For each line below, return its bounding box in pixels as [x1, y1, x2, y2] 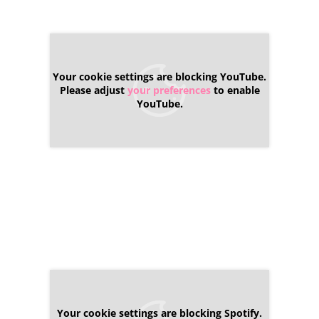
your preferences [127, 83, 211, 97]
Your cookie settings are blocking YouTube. [53, 69, 266, 83]
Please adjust [59, 83, 127, 97]
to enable [210, 83, 260, 97]
